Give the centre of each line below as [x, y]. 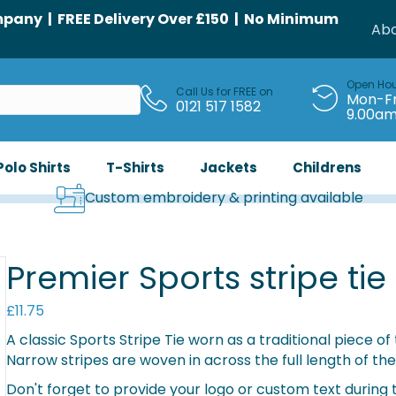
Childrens [327, 167]
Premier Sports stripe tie [196, 278]
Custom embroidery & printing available [224, 198]
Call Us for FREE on [224, 92]
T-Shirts [135, 167]
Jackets [228, 167]
